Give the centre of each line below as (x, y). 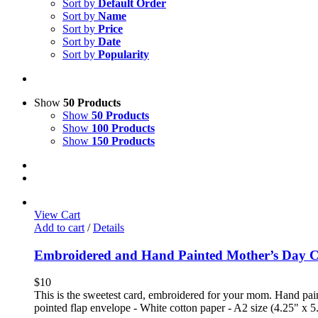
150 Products (123, 141)
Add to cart (59, 227)
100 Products (123, 128)
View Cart (57, 215)
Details (109, 227)
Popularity (124, 54)
